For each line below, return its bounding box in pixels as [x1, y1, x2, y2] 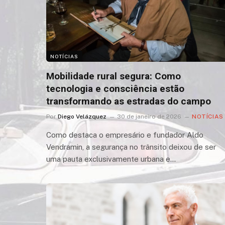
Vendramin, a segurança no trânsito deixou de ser [46, 142, 216, 151]
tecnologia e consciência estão [46, 82, 184, 94]
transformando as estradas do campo [46, 95, 211, 107]
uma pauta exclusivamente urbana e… [46, 154, 176, 163]
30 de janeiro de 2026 [117, 113, 181, 120]
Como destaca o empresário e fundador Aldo [46, 130, 203, 139]
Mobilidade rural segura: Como [46, 70, 181, 82]
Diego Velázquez [58, 113, 106, 120]
